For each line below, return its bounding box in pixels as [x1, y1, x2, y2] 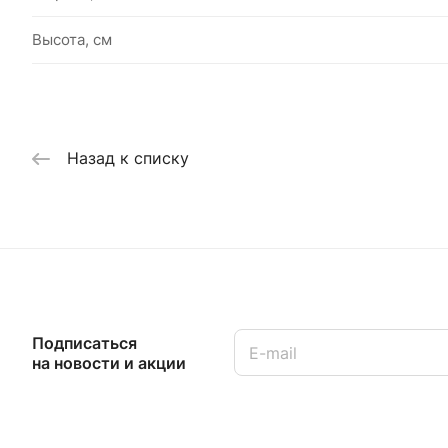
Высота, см [32, 30, 112, 49]
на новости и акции [32, 352, 186, 373]
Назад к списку [67, 148, 189, 169]
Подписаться [32, 332, 137, 353]
